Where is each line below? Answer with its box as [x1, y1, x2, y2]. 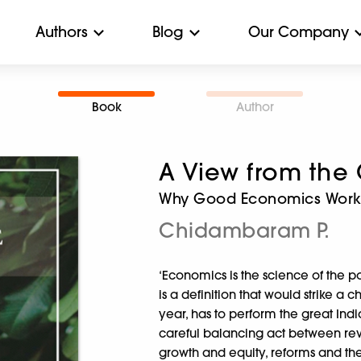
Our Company [248, 23, 349, 41]
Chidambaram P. [159, 218, 330, 243]
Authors [35, 23, 88, 41]
